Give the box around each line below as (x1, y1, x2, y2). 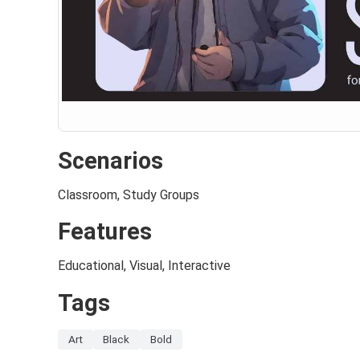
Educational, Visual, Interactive (58, 258, 231, 274)
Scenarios (58, 147, 163, 175)
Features (58, 218, 152, 246)
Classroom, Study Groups (58, 187, 199, 203)
